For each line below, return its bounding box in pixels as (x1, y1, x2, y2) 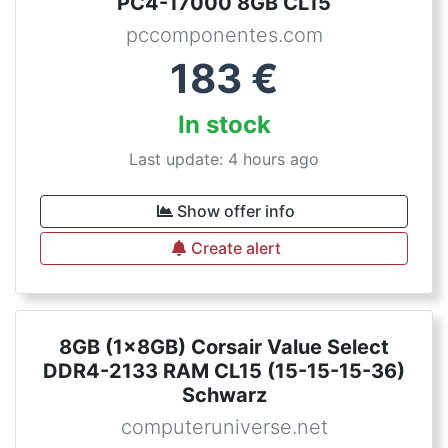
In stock (177, 110, 271, 139)
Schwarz (181, 383, 267, 407)
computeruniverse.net (120, 415, 328, 439)
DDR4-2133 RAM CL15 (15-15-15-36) (43, 359, 405, 383)
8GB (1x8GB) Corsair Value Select (59, 335, 389, 359)
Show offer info (177, 201, 295, 221)
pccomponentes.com (125, 23, 323, 47)
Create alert (191, 238, 281, 258)
